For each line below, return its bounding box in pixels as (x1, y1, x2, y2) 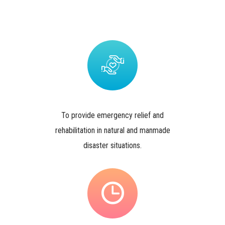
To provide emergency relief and (61, 110, 164, 121)
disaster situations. (83, 141, 142, 151)
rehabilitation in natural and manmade (55, 126, 170, 136)
